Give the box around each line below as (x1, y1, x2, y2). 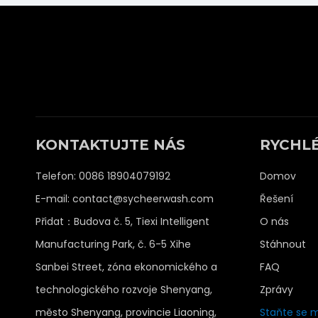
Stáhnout (260, 237, 306, 252)
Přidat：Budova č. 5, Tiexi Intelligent (35, 214, 209, 229)
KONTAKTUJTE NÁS (35, 136, 185, 154)
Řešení (260, 192, 293, 207)
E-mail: (35, 192, 72, 207)
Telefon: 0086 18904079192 (35, 169, 170, 184)
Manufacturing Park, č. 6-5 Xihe (35, 237, 191, 252)
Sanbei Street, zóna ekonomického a (35, 260, 217, 275)
